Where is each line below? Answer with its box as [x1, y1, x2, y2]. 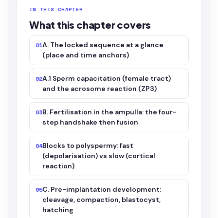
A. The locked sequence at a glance [42, 40, 164, 49]
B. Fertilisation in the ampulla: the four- [42, 108, 177, 116]
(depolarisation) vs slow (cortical [42, 151, 156, 160]
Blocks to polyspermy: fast [42, 141, 134, 150]
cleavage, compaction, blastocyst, [42, 195, 161, 204]
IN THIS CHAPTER [29, 5, 83, 13]
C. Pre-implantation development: [42, 185, 162, 194]
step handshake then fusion [42, 118, 139, 127]
